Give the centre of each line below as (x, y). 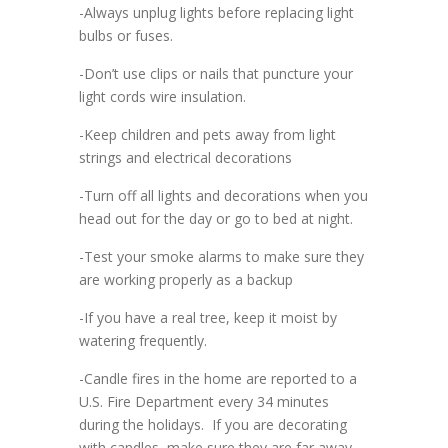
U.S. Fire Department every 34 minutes (204, 402)
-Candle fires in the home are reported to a (218, 379)
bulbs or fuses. (126, 36)
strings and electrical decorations (185, 158)
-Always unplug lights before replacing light (216, 13)
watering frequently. (143, 341)
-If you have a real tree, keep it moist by (208, 318)
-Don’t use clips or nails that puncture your (216, 74)
